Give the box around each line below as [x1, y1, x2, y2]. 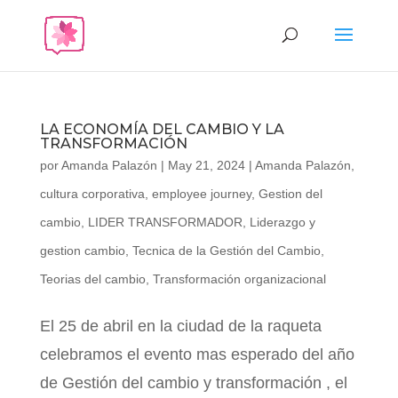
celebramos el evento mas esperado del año [39, 346, 354, 363]
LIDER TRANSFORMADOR [87, 215, 243, 229]
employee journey [151, 187, 251, 201]
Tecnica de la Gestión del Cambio [131, 243, 321, 258]
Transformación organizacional [152, 272, 326, 286]
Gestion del [258, 187, 322, 201]
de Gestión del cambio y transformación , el [39, 374, 347, 392]
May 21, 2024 [167, 158, 245, 172]
